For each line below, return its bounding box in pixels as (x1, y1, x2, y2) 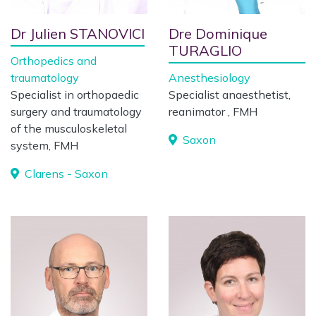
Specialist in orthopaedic (11, 87, 139, 102)
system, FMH (11, 138, 78, 152)
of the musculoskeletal (11, 121, 127, 135)
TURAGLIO (169, 42, 242, 59)
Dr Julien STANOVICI (11, 25, 145, 42)
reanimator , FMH (169, 104, 257, 119)
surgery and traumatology (11, 104, 142, 119)
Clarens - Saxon (22, 166, 108, 181)
